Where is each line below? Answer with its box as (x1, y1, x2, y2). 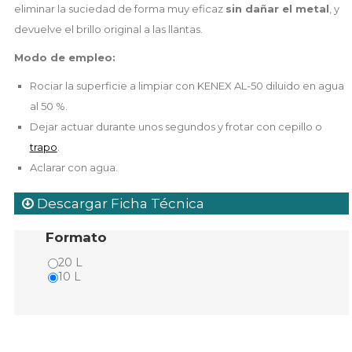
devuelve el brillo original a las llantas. (13, 23, 203, 36)
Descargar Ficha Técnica (33, 196, 204, 212)
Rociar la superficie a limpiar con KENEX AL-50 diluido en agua (29, 79, 344, 93)
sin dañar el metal (225, 2, 329, 16)
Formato (45, 229, 111, 246)
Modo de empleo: (13, 51, 115, 64)
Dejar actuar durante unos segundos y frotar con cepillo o (29, 120, 322, 134)
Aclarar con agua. (29, 161, 118, 174)
